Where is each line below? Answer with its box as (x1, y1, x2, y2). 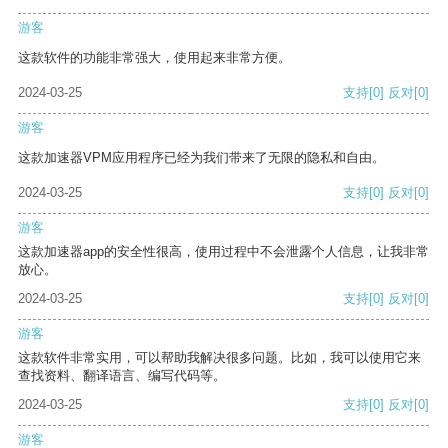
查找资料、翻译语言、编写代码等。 (18, 368, 226, 384)
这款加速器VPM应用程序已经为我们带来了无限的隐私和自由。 (18, 150, 385, 166)
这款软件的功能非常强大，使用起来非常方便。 (18, 50, 291, 66)
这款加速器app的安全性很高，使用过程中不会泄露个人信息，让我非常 (18, 244, 429, 260)
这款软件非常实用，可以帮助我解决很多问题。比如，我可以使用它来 (18, 350, 421, 366)
